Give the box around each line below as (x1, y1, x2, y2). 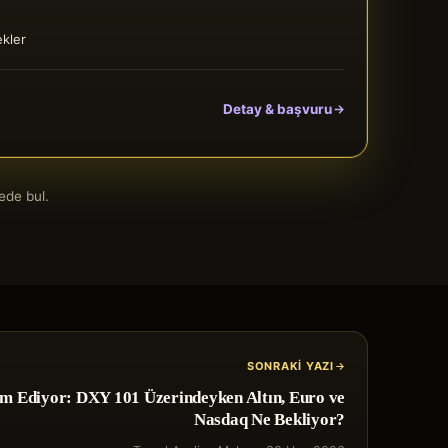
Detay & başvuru (222, 101, 332, 117)
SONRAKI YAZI (246, 358, 334, 373)
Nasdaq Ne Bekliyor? (193, 409, 345, 429)
